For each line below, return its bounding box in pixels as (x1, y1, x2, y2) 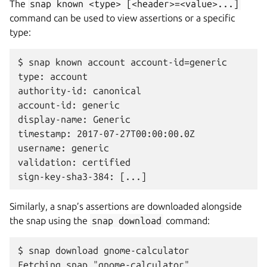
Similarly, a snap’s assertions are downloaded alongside (10, 201, 242, 212)
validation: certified (18, 157, 131, 167)
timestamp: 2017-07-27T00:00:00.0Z (18, 128, 195, 139)
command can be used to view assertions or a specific (10, 13, 235, 23)
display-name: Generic (18, 114, 131, 125)
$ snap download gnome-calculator (18, 245, 190, 256)
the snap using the (10, 215, 90, 226)
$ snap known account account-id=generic (18, 57, 227, 67)
